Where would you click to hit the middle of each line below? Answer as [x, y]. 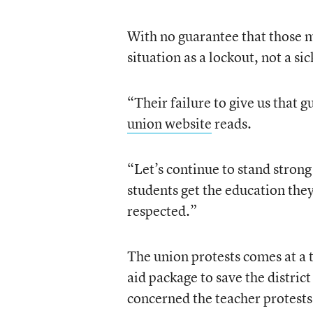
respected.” [162, 211]
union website [169, 123]
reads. [231, 123]
